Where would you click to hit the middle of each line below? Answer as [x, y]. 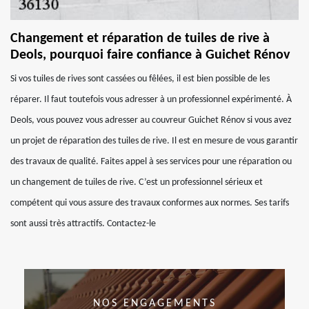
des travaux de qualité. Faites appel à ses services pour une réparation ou [151, 162]
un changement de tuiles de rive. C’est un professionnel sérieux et [137, 182]
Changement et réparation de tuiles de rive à [140, 39]
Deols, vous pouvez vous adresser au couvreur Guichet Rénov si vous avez [151, 120]
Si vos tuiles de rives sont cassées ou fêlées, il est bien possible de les [140, 79]
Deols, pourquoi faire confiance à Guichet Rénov [150, 55]
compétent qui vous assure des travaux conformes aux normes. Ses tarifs [150, 203]
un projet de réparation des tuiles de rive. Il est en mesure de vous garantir [154, 141]
